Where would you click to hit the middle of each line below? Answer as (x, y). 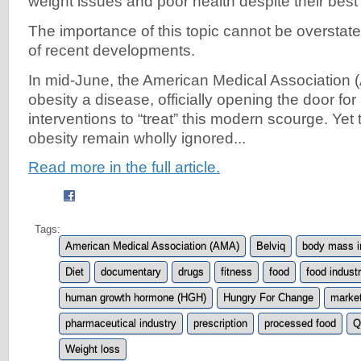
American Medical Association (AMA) (152, 246)
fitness (237, 272)
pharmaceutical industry (121, 323)
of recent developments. (112, 51)
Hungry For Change (268, 297)
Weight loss (93, 349)
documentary (131, 272)
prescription (220, 323)
